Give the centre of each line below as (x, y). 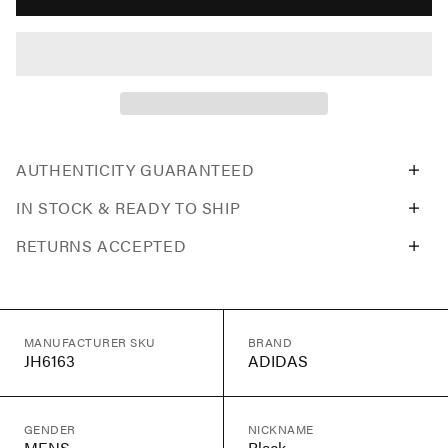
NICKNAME (281, 429)
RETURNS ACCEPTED (101, 246)
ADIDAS (278, 361)
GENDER (50, 429)
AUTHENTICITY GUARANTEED (135, 170)
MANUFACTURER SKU (90, 342)
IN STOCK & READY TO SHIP (128, 208)
